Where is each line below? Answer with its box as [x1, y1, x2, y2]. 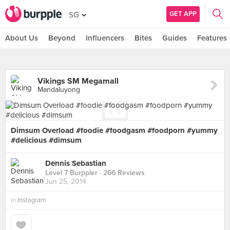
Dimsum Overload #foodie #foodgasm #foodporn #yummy [11, 126, 218, 135]
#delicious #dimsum [11, 136, 82, 145]
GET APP [169, 9, 197, 18]
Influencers [86, 33, 124, 43]
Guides [162, 33, 187, 43]
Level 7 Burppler [45, 168, 98, 178]
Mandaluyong [37, 85, 80, 94]
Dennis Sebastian [45, 159, 106, 168]
